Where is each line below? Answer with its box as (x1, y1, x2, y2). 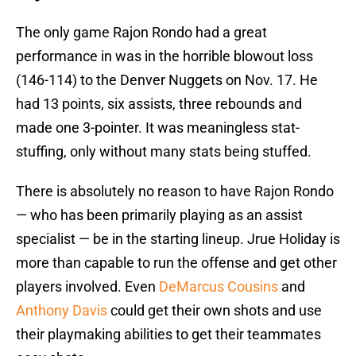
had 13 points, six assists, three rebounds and (16, 95, 302, 113)
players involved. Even (16, 278, 159, 296)
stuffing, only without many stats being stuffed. (16, 143, 311, 161)
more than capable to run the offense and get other (16, 254, 337, 272)
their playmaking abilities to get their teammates (16, 326, 321, 343)
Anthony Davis (16, 302, 107, 319)
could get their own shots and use (107, 302, 322, 319)
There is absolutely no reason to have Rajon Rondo (16, 183, 334, 200)
